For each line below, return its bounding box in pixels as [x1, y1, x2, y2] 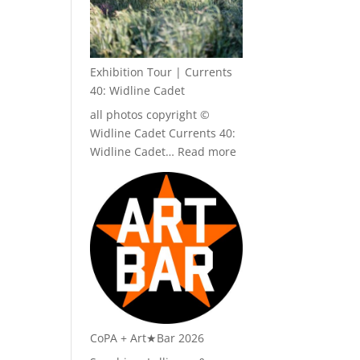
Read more [178, 143, 237, 159]
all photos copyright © [90, 106, 211, 122]
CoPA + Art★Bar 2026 [90, 329, 205, 346]
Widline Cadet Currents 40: [90, 125, 236, 141]
